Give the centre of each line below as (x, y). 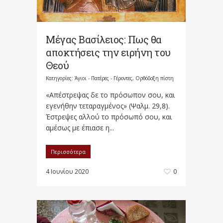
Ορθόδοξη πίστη (155, 78)
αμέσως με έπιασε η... (80, 128)
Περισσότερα (68, 152)
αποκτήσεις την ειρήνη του (108, 53)
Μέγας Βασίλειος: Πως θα (104, 40)
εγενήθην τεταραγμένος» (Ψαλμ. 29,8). (108, 106)
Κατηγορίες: (60, 78)
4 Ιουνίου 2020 (67, 172)
